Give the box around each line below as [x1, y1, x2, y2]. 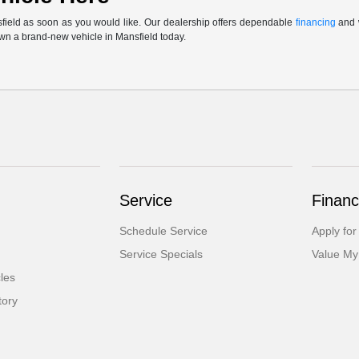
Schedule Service [119, 224, 208, 238]
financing [295, 17, 336, 29]
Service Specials [119, 248, 204, 261]
